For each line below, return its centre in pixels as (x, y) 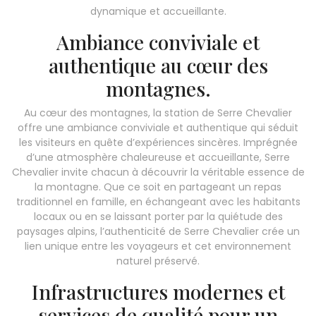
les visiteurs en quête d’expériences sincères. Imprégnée (158, 142)
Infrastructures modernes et (158, 291)
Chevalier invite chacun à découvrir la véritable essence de (158, 172)
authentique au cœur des (158, 65)
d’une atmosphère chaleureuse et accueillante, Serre (158, 157)
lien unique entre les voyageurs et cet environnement (158, 246)
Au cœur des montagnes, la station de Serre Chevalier (158, 113)
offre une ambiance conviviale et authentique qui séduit (158, 127)
